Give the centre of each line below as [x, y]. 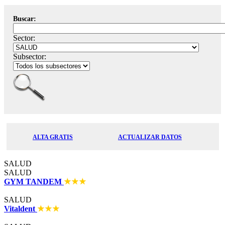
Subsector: [30, 57]
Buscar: [25, 19]
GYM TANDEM [34, 182]
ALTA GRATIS [53, 137]
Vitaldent [21, 209]
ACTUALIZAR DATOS [150, 137]
